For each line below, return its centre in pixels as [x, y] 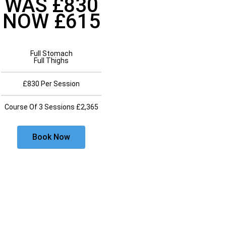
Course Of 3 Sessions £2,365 [51, 107]
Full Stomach [51, 54]
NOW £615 [51, 22]
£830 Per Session [51, 84]
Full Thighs [51, 61]
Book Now [51, 137]
